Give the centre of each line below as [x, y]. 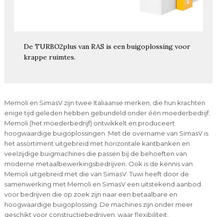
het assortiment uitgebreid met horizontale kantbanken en [97, 143]
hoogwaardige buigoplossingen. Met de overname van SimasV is [106, 133]
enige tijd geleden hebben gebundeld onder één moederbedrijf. [107, 113]
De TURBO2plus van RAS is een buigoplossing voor [107, 46]
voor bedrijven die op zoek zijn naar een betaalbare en [91, 194]
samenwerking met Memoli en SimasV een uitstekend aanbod [102, 184]
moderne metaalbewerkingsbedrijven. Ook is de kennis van [98, 163]
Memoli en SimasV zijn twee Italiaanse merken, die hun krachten [105, 102]
